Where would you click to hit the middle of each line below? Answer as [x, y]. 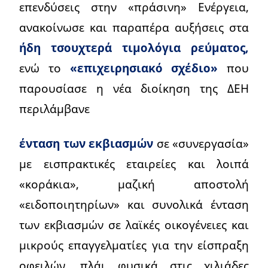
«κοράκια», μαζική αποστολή [134, 184]
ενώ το [45, 68]
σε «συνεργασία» [202, 144]
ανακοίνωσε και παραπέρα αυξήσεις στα [134, 28]
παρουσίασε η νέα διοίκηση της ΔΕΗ [134, 89]
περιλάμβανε [54, 109]
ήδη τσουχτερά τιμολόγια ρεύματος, [134, 48]
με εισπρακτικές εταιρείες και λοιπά [134, 164]
